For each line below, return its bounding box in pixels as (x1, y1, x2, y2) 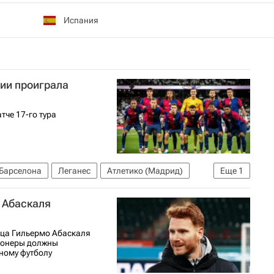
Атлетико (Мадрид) (107, 166, 183, 176)
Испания (64, 15, 98, 25)
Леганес (58, 166, 91, 176)
